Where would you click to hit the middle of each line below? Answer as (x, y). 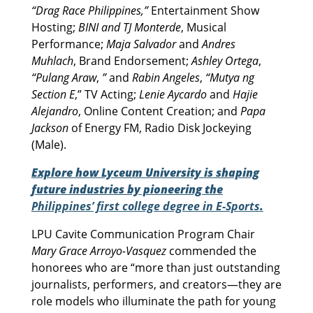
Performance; (68, 44)
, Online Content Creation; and (159, 111)
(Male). (49, 144)
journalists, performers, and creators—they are (156, 284)
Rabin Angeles (166, 77)
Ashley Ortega (225, 60)
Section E (53, 94)
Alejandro (54, 111)
